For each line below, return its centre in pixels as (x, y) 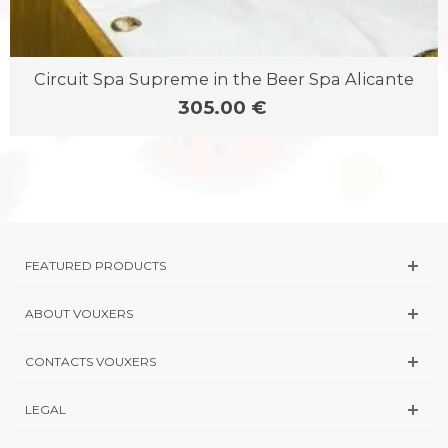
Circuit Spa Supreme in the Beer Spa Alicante (224, 79)
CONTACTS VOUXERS (90, 362)
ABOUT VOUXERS (79, 314)
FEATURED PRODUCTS (95, 266)
